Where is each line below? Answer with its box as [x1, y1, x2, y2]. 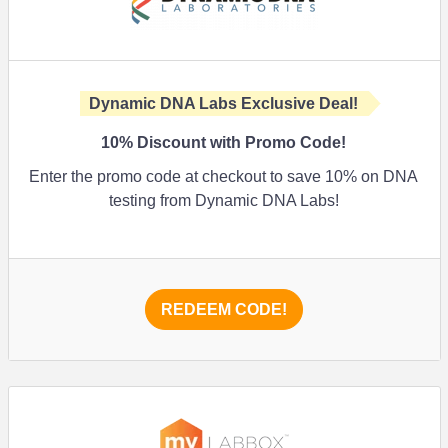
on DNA [357, 168, 419, 185]
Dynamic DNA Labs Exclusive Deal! [89, 95, 359, 112]
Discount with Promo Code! [133, 134, 347, 151]
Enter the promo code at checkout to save [29, 168, 326, 185]
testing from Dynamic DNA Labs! [109, 192, 339, 209]
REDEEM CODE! [161, 301, 287, 318]
